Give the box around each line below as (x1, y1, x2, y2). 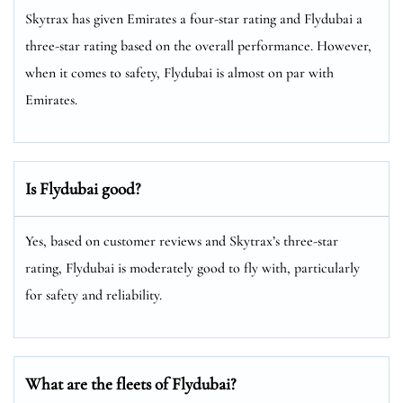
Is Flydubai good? (25, 177, 140, 199)
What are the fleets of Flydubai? (25, 372, 236, 394)
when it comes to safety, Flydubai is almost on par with (25, 63, 334, 82)
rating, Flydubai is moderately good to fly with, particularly (25, 258, 360, 277)
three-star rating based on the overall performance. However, (25, 36, 372, 55)
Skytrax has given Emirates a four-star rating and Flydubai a (25, 9, 363, 28)
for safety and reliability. (25, 285, 162, 304)
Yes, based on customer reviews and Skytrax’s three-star (25, 231, 338, 250)
